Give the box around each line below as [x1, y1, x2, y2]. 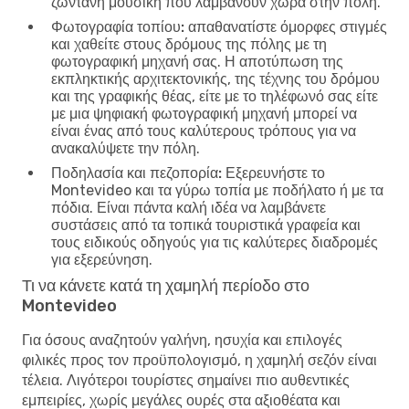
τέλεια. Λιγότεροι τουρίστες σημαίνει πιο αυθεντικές [22, 371, 350, 389]
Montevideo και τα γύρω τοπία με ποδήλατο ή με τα [51, 181, 383, 199]
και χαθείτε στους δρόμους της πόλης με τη [51, 35, 327, 53]
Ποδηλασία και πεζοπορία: [51, 163, 222, 182]
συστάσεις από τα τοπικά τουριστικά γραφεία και [51, 215, 361, 234]
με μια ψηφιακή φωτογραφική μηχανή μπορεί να [51, 104, 357, 122]
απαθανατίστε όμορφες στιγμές [184, 17, 387, 36]
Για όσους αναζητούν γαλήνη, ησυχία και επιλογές [22, 330, 342, 349]
